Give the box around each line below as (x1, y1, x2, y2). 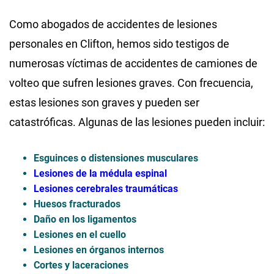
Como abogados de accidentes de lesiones (9, 17, 217, 31)
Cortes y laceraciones (34, 259, 128, 271)
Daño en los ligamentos (34, 213, 136, 225)
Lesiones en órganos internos (34, 243, 164, 256)
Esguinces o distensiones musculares (34, 152, 198, 164)
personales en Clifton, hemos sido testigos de (9, 37, 229, 50)
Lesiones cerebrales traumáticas (34, 182, 178, 194)
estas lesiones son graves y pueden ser (9, 95, 199, 109)
